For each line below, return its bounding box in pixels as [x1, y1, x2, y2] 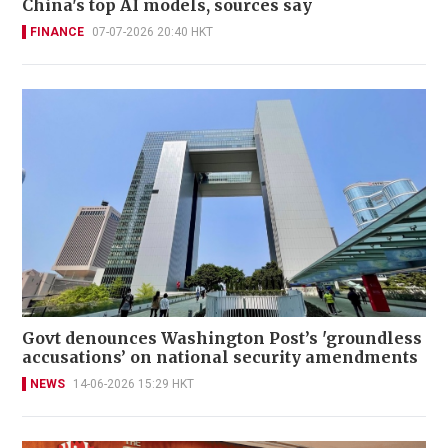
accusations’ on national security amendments [22, 346, 418, 367]
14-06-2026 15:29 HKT [73, 376, 194, 391]
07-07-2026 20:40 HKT [92, 25, 213, 40]
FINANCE [30, 25, 84, 40]
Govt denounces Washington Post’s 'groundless [22, 327, 422, 348]
